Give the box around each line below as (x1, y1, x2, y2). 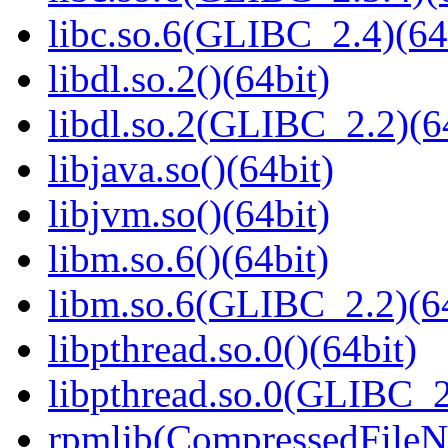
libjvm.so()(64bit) (48, 192, 330, 236)
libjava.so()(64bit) (48, 147, 334, 191)
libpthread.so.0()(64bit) (48, 327, 417, 371)
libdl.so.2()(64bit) (48, 57, 330, 101)
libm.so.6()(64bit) (48, 237, 329, 281)
